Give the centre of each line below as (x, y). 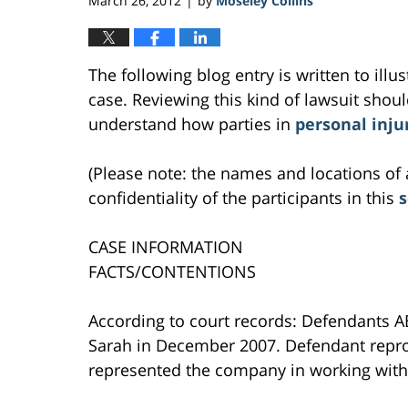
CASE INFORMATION (166, 246)
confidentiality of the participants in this (244, 197)
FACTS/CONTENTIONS (172, 271)
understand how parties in (192, 123)
